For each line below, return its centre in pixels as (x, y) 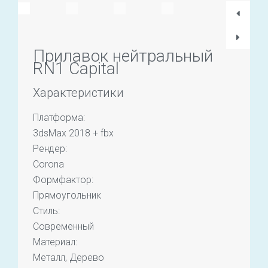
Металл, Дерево (68, 257)
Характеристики (78, 92)
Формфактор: (63, 179)
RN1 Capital (76, 68)
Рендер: (50, 148)
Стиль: (46, 211)
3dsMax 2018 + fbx (73, 133)
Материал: (55, 242)
